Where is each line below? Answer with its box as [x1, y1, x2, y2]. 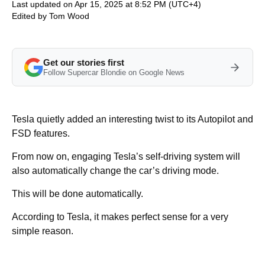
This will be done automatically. [12, 189, 143, 199]
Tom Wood [49, 11, 89, 21]
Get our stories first [43, 57, 124, 67]
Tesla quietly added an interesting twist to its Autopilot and [12, 114, 253, 124]
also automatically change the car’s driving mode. [12, 166, 219, 176]
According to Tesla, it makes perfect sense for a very [12, 212, 228, 222]
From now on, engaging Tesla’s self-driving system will [12, 151, 240, 161]
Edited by [12, 11, 49, 21]
